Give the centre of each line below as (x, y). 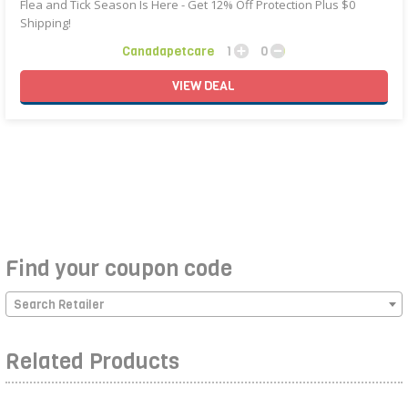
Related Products (93, 361)
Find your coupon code (119, 268)
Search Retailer (59, 304)
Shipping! (46, 22)
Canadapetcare (168, 51)
